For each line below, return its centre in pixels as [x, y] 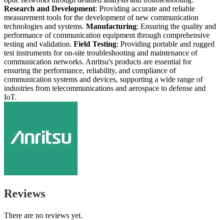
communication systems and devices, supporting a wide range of [103, 79]
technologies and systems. [45, 26]
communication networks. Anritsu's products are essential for [98, 61]
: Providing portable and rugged [165, 44]
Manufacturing [111, 26]
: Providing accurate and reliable [145, 8]
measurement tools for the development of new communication [101, 17]
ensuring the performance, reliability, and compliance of [90, 70]
